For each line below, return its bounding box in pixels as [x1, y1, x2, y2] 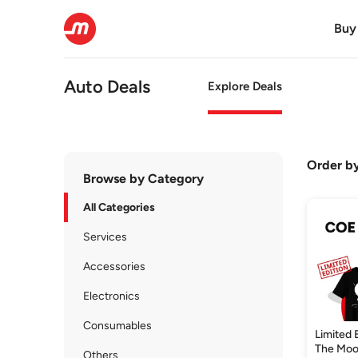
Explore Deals [208, 79, 282, 93]
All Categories [83, 201, 155, 214]
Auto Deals [64, 75, 150, 97]
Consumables [83, 319, 152, 332]
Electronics [83, 289, 140, 303]
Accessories [83, 260, 145, 273]
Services [83, 230, 127, 244]
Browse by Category [83, 171, 204, 186]
